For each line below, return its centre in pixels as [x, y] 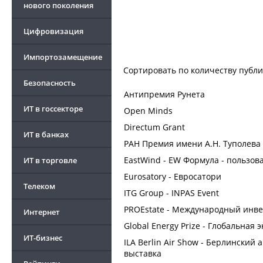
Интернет [42, 212]
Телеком [39, 186]
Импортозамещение [63, 57]
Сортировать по [157, 70]
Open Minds [148, 111]
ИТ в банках [46, 134]
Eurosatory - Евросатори [173, 176]
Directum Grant [154, 127]
